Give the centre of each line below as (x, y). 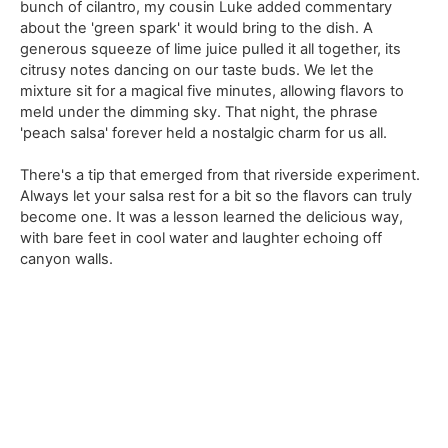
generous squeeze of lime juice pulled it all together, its (211, 49)
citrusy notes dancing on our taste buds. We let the (197, 70)
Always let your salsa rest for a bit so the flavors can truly (216, 196)
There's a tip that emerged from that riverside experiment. (220, 175)
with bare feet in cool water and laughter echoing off (201, 238)
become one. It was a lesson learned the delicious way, (212, 217)
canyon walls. (67, 259)
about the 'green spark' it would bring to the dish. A (197, 28)
